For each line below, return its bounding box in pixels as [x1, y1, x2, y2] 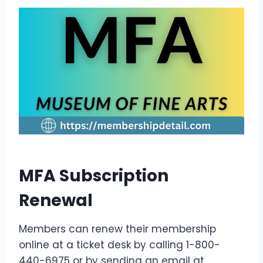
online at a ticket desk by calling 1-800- [19, 237, 220, 252]
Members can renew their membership [19, 221, 216, 236]
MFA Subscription [19, 164, 168, 187]
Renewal [19, 188, 93, 212]
